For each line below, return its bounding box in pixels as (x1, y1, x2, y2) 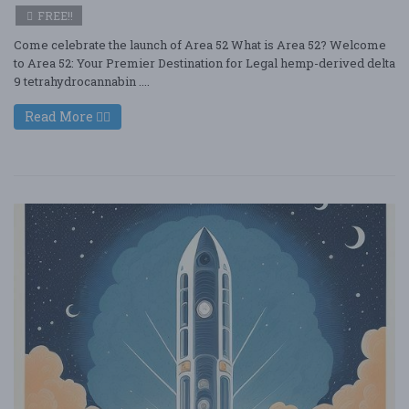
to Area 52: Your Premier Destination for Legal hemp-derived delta (14, 55, 395, 71)
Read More (25, 108, 96, 125)
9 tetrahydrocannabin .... (14, 73, 150, 89)
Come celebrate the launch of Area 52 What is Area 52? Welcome (14, 37, 386, 53)
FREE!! (35, 8, 73, 23)
